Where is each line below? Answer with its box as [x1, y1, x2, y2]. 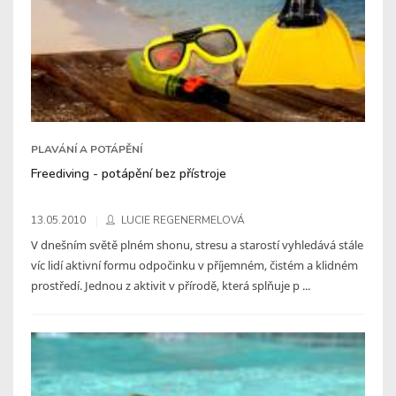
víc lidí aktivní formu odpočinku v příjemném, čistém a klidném [31, 257, 358, 274]
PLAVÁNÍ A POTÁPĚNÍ [31, 142, 142, 157]
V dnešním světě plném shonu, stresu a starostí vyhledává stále [31, 237, 363, 254]
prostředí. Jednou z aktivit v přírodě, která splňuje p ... [31, 278, 310, 294]
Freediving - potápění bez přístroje [31, 164, 226, 183]
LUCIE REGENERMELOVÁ [121, 213, 245, 228]
